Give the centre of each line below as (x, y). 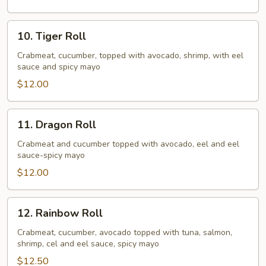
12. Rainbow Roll (60, 213)
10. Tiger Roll (52, 36)
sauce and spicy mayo (59, 67)
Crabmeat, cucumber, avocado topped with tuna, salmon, (125, 232)
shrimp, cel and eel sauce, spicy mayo (88, 244)
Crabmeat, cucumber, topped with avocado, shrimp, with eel (130, 56)
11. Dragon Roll (57, 125)
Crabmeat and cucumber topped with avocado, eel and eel (128, 144)
